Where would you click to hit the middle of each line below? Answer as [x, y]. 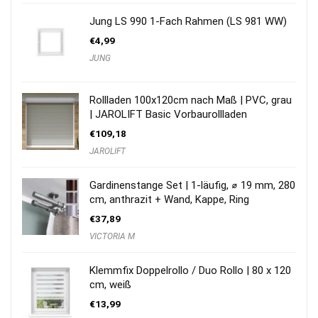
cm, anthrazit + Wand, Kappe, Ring [169, 199]
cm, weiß [110, 285]
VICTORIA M [112, 236]
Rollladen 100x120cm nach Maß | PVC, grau [191, 100]
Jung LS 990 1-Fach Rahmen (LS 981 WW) [188, 21]
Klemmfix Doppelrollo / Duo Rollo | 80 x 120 [190, 270]
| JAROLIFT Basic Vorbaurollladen [168, 114]
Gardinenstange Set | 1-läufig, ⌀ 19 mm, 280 [192, 185]
